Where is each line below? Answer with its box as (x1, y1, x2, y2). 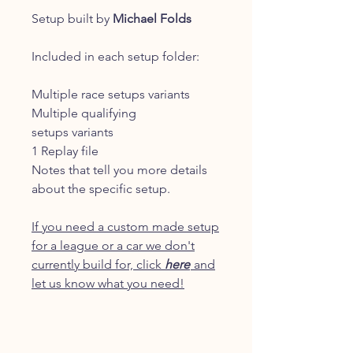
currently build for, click (32, 257, 165, 272)
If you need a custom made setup (32, 219, 219, 234)
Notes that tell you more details (32, 162, 207, 177)
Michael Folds (113, 11, 191, 26)
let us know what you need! (32, 276, 184, 291)
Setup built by (32, 11, 113, 26)
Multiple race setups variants (32, 87, 190, 102)
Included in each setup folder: (32, 49, 199, 64)
